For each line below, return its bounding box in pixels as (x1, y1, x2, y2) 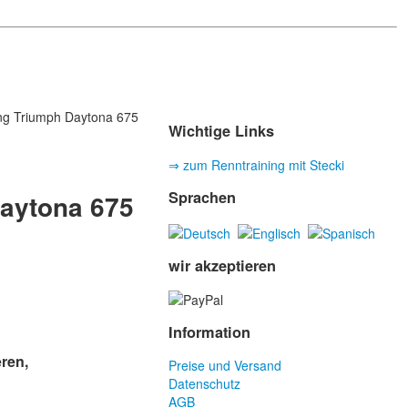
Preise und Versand (168, 356, 282, 375)
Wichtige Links (168, 120, 275, 142)
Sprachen (168, 187, 237, 209)
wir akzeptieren (168, 255, 277, 277)
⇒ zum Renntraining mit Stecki (168, 155, 345, 174)
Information (168, 321, 251, 342)
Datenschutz (168, 374, 241, 393)
